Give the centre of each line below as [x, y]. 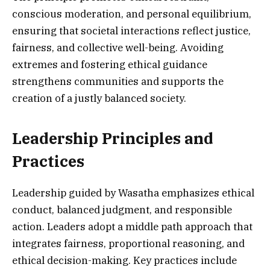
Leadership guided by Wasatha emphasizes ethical [133, 193]
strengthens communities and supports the [118, 81]
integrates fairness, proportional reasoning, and [128, 244]
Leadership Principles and [113, 139]
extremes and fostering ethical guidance [110, 64]
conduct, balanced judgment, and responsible [122, 210]
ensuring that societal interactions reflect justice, [131, 30]
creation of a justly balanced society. [99, 98]
